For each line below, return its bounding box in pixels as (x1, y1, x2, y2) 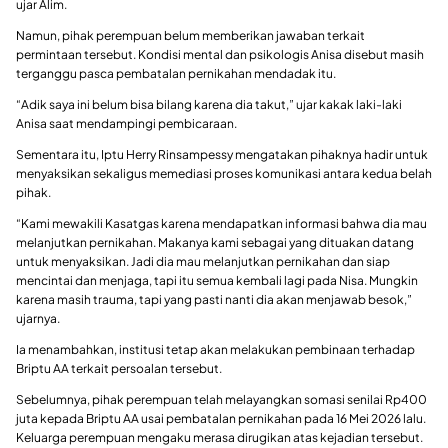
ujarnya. (16, 311, 60, 326)
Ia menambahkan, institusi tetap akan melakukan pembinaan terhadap (16, 342, 415, 357)
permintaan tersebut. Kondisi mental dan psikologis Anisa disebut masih (16, 47, 424, 62)
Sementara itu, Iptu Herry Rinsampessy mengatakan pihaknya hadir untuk (16, 147, 428, 162)
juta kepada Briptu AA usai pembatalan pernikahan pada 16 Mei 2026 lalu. (16, 411, 426, 426)
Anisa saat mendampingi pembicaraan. (16, 116, 237, 131)
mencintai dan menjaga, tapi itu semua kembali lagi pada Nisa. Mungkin (16, 273, 418, 288)
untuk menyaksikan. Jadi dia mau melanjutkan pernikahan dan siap (16, 254, 390, 269)
